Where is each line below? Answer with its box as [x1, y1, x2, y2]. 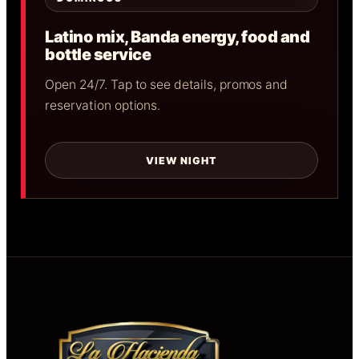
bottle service [45, 45, 151, 65]
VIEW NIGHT [146, 154, 217, 167]
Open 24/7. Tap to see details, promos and [45, 77, 288, 93]
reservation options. [45, 98, 160, 114]
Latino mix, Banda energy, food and [45, 27, 309, 47]
